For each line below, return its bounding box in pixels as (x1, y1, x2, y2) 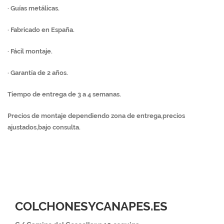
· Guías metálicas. (7, 4, 59, 12)
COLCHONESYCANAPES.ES (15, 199, 167, 213)
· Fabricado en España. (7, 26, 74, 33)
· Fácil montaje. (7, 47, 52, 55)
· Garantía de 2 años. (7, 69, 68, 76)
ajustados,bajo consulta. (7, 123, 80, 131)
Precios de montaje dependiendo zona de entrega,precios (7, 112, 185, 119)
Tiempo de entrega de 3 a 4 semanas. (7, 90, 121, 98)
